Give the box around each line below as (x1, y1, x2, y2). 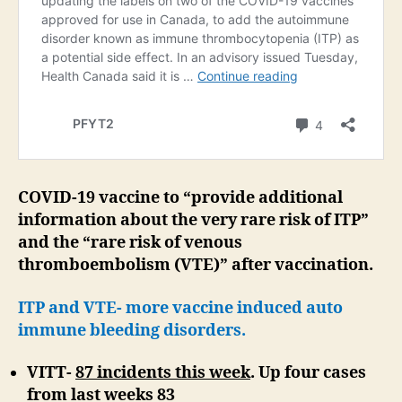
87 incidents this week (75, 363, 250, 384)
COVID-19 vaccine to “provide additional (18, 188, 343, 209)
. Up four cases (250, 363, 366, 384)
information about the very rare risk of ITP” (18, 210, 369, 232)
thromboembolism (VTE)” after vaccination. (18, 255, 373, 276)
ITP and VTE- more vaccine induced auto (18, 297, 343, 319)
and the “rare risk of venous (18, 232, 242, 254)
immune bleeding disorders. (18, 319, 246, 341)
